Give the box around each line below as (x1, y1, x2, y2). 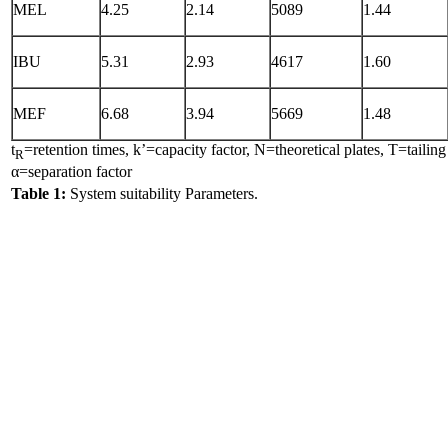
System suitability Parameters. (66, 185, 258, 202)
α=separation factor (11, 163, 132, 181)
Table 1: (11, 185, 66, 202)
